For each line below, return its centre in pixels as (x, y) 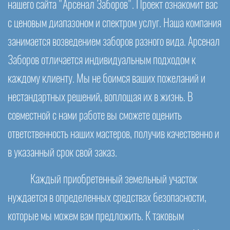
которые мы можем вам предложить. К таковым (96, 216)
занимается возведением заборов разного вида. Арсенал (114, 42)
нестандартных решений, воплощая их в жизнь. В (100, 97)
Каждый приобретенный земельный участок (114, 179)
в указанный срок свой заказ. (62, 153)
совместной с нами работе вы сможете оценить (95, 116)
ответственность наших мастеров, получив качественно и (113, 134)
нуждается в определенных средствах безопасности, (107, 198)
